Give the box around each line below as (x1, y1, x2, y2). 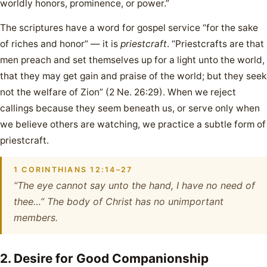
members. (14, 212, 58, 223)
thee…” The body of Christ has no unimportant (14, 195, 223, 207)
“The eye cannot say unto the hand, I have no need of (14, 179, 255, 191)
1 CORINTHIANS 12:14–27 (14, 165, 133, 174)
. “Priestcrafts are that (167, 38, 264, 49)
